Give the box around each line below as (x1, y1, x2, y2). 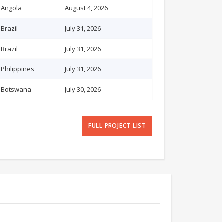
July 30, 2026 (65, 85, 101, 94)
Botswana (1, 85, 31, 94)
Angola (1, 3, 22, 12)
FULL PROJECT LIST (88, 121, 146, 130)
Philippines (1, 64, 34, 73)
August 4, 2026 (65, 3, 108, 12)
